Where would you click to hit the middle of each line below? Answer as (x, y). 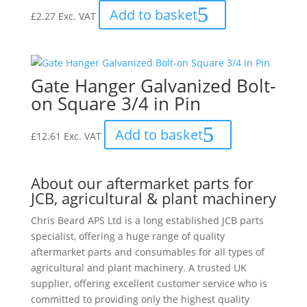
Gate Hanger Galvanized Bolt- (153, 86)
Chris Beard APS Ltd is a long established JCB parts (147, 220)
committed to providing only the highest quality (140, 299)
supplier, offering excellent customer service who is (149, 283)
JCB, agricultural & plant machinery (153, 198)
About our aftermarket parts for (142, 183)
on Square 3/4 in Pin (115, 104)
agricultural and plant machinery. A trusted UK (138, 267)
